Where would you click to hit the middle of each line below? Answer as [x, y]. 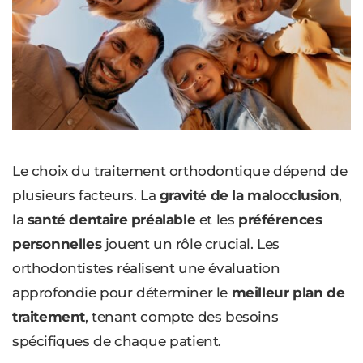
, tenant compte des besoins [182, 317]
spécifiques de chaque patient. [117, 342]
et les [217, 220]
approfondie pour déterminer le [122, 293]
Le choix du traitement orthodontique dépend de [180, 171]
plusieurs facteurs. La [86, 196]
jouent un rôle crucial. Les [191, 244]
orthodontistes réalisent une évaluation [146, 269]
